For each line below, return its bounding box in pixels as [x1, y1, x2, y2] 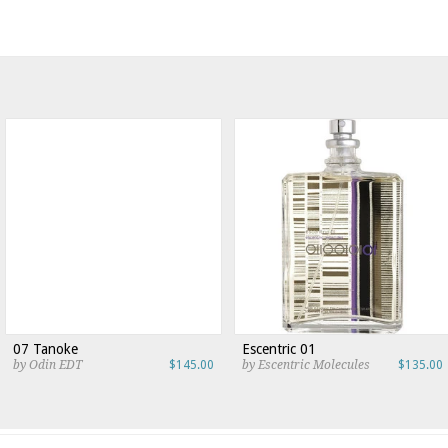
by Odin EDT [13, 358, 82, 372]
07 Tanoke [13, 341, 78, 357]
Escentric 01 [242, 341, 316, 357]
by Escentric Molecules [242, 358, 370, 372]
